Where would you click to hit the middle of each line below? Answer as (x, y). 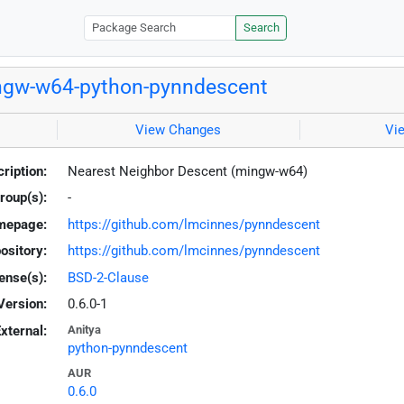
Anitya (84, 329)
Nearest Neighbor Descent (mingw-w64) (187, 171)
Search (261, 28)
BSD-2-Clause (108, 277)
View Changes (179, 130)
